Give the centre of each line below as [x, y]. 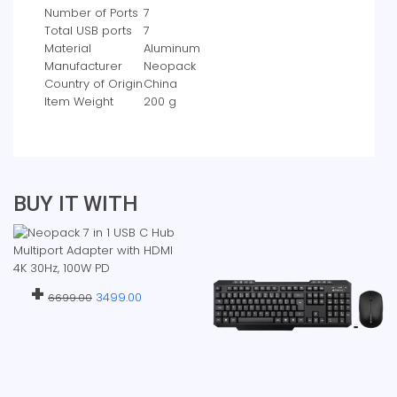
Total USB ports [88, 30]
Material [68, 48]
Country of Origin [93, 83]
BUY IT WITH [76, 203]
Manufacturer [83, 66]
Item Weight [79, 101]
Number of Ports [91, 12]
